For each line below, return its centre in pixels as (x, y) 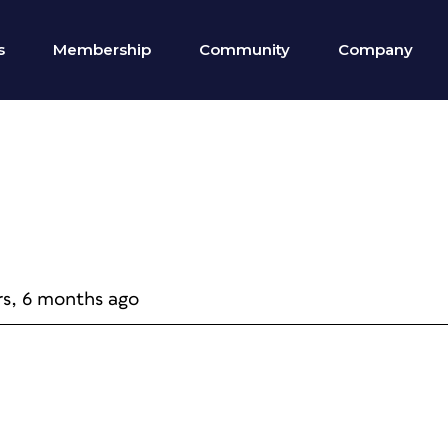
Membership (102, 49)
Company (375, 49)
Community (244, 49)
